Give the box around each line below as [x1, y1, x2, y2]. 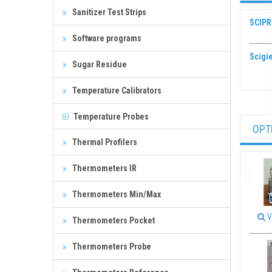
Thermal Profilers [70, 137, 137, 147]
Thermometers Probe [70, 241, 151, 251]
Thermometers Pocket [70, 215, 155, 225]
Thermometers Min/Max [70, 189, 161, 199]
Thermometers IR [70, 163, 137, 173]
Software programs [70, 33, 141, 43]
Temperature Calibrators [70, 85, 161, 95]
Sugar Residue [70, 59, 127, 69]
